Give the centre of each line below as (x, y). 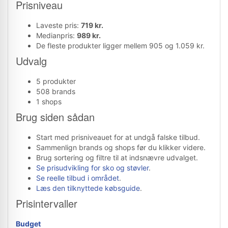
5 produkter (56, 81)
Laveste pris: (59, 25)
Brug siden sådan (55, 117)
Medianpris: (56, 35)
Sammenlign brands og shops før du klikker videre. (121, 147)
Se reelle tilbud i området (78, 178)
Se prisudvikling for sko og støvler (92, 168)
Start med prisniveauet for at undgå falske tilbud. (118, 137)
